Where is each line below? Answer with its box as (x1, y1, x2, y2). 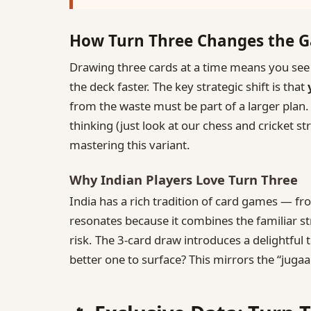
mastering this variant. (69, 136, 190, 153)
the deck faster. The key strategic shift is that (69, 78, 308, 94)
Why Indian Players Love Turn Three (69, 170, 298, 188)
